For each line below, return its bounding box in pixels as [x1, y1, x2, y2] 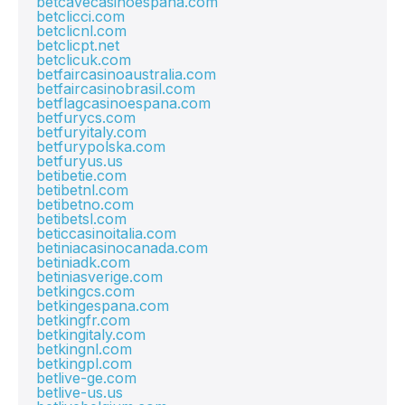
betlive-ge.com [36, 369, 137, 387]
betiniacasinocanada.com [36, 239, 208, 257]
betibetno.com [36, 195, 134, 213]
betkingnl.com [36, 340, 132, 358]
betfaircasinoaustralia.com [36, 65, 216, 83]
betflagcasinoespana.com [36, 94, 211, 112]
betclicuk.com [36, 51, 131, 69]
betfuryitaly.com [36, 123, 146, 141]
